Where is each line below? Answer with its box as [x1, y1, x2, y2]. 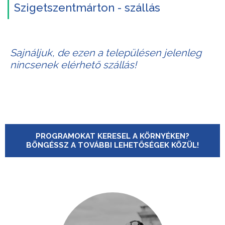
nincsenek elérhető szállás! [10, 59, 137, 71]
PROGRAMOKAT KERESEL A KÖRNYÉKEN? [36, 132, 189, 141]
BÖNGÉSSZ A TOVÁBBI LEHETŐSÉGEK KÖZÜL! [26, 141, 199, 150]
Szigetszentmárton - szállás [14, 1, 160, 14]
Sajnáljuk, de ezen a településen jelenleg [10, 47, 201, 59]
